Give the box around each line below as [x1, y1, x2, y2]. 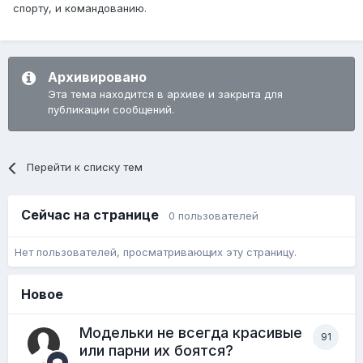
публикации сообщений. [48, 103, 174, 117]
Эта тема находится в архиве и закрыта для [48, 88, 283, 101]
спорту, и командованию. [13, 2, 147, 15]
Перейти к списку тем [27, 160, 143, 174]
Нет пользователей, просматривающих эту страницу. [15, 245, 297, 258]
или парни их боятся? [79, 342, 233, 360]
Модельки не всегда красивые [79, 324, 302, 342]
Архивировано [48, 69, 147, 86]
